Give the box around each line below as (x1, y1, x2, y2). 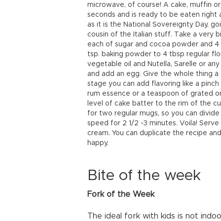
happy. (87, 140, 109, 147)
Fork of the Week (87, 190, 154, 198)
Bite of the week (87, 168, 201, 183)
